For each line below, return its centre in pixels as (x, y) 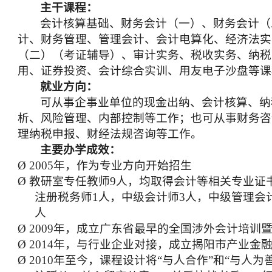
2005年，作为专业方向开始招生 (110, 165)
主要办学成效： (81, 150)
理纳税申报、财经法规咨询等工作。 (110, 134)
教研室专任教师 (70, 181)
